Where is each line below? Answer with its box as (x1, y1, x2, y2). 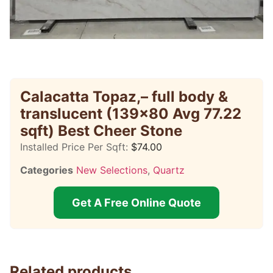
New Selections (76, 164, 147, 177)
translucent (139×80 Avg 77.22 (20, 105, 241, 122)
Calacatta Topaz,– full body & (20, 88, 228, 105)
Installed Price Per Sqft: (20, 141, 128, 153)
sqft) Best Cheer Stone (20, 122, 182, 140)
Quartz (153, 164, 185, 177)
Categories (20, 164, 73, 177)
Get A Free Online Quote (72, 196, 201, 210)
